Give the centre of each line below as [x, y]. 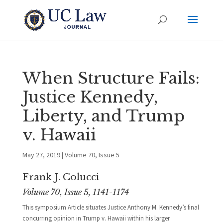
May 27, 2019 [41, 155]
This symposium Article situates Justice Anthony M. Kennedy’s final [111, 207]
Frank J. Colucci [60, 177]
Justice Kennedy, [90, 97]
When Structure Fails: [111, 78]
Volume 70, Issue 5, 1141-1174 [75, 192]
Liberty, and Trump [103, 116]
